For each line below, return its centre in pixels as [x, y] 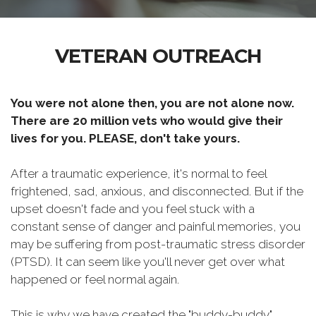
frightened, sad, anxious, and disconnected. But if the [157, 191]
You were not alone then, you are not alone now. [152, 103]
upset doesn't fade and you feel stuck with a [133, 209]
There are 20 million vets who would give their [147, 121]
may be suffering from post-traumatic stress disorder [158, 244]
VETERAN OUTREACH [158, 56]
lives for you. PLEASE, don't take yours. [125, 138]
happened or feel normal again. [95, 279]
